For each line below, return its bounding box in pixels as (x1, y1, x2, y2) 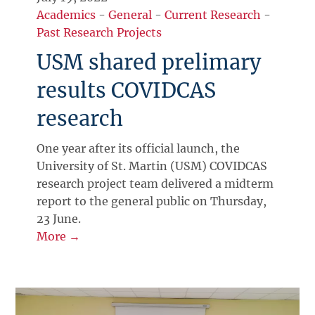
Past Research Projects (37, 25, 162, 40)
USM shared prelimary (37, 50, 262, 76)
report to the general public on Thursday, (37, 194, 267, 209)
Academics (37, 8, 96, 22)
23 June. (37, 212, 82, 226)
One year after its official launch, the (37, 141, 240, 156)
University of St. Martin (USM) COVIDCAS (37, 159, 268, 174)
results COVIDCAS (37, 78, 217, 104)
